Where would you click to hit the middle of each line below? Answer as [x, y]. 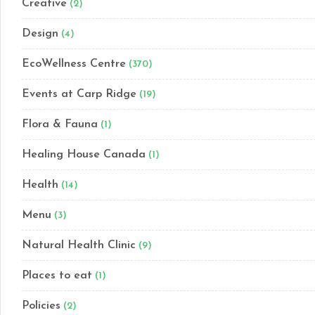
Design [40, 34]
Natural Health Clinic [79, 245]
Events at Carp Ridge [79, 94]
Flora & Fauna [60, 124]
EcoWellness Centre [74, 64]
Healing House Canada [84, 155]
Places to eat [57, 276]
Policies [41, 306]
